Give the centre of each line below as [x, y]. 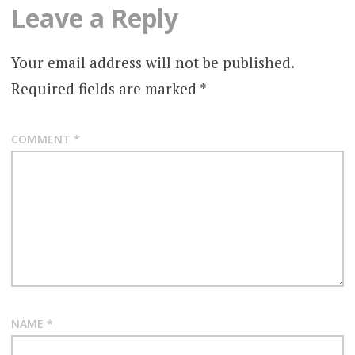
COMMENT [42, 139]
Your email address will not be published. [152, 63]
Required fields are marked [105, 89]
